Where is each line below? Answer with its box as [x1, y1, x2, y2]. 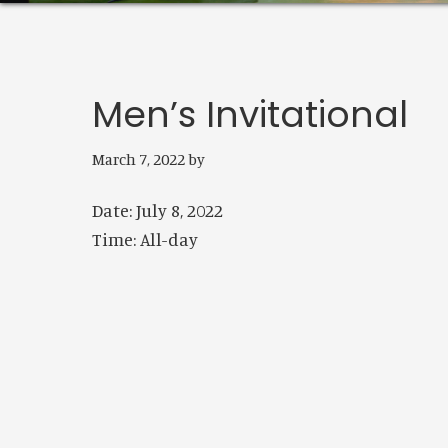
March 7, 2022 [92, 148, 185, 169]
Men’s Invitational [92, 88, 408, 140]
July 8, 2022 [136, 198, 223, 221]
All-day [140, 227, 198, 250]
